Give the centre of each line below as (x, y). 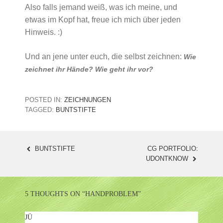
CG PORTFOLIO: (173, 148)
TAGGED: (40, 110)
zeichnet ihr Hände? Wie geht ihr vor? (89, 69)
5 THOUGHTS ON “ (55, 194)
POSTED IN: (45, 100)
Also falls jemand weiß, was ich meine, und (101, 7)
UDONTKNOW (168, 158)
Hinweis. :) (44, 32)
